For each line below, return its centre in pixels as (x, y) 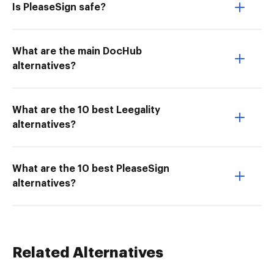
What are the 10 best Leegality (86, 110)
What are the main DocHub (77, 51)
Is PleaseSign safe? (59, 7)
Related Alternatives (88, 253)
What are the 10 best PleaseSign (91, 169)
